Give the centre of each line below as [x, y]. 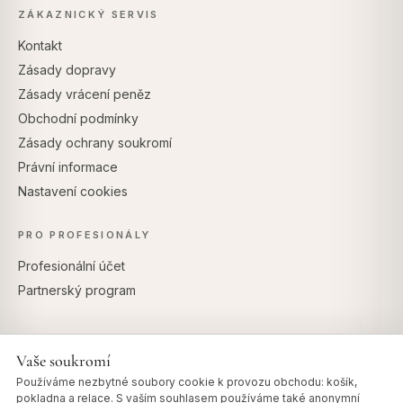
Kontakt [40, 45]
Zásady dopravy [67, 69]
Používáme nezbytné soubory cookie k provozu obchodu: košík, [187, 382]
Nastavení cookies [73, 191]
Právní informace [68, 166]
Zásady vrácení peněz [85, 94]
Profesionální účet [72, 265]
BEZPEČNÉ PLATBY [201, 367]
